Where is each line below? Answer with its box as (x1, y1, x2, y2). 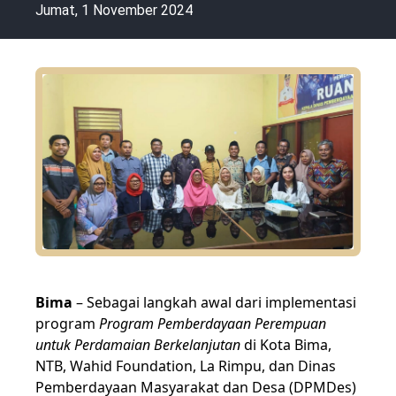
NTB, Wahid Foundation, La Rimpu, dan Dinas (35, 355, 336, 376)
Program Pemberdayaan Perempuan (99, 313, 326, 333)
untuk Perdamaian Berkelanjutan (35, 334, 244, 354)
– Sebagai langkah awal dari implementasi (76, 292, 356, 312)
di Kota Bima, (244, 334, 331, 354)
